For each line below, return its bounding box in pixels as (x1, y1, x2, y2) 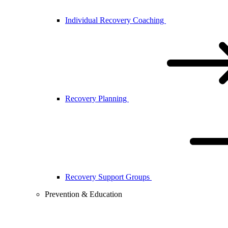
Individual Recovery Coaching (65, 16, 166, 24)
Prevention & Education (45, 190, 122, 198)
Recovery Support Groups (65, 173, 152, 181)
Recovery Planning (65, 94, 129, 103)
